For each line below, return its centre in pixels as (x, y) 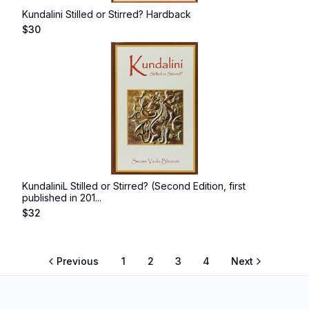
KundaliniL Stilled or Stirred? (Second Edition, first (134, 186)
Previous (77, 261)
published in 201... (62, 198)
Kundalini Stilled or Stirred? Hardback (107, 14)
